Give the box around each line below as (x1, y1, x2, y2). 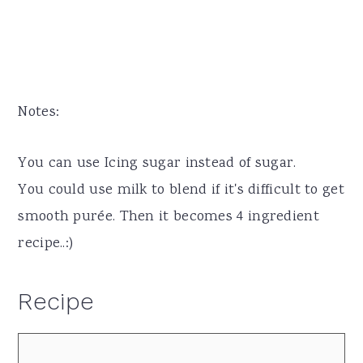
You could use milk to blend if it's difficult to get (18, 179, 344, 201)
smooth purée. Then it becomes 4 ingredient (18, 206, 319, 228)
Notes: (18, 101, 60, 123)
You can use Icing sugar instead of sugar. (18, 152, 297, 174)
